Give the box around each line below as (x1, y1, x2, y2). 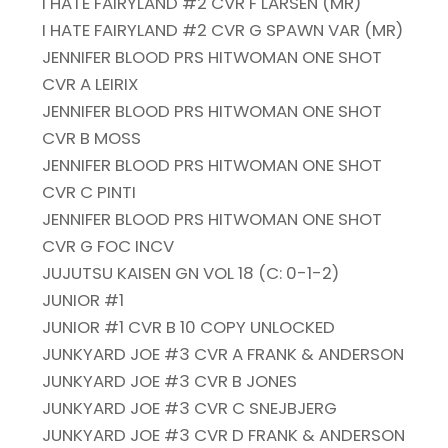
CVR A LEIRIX (42, 72, 139, 97)
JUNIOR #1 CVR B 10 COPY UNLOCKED (42, 315, 336, 340)
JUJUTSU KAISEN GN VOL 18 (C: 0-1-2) (42, 261, 340, 286)
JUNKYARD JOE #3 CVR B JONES (42, 369, 298, 394)
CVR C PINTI (42, 180, 137, 205)
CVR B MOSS (42, 126, 142, 151)
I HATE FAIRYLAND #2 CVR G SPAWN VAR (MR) (42, 18, 404, 43)
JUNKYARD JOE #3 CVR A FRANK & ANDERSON (42, 342, 405, 367)
